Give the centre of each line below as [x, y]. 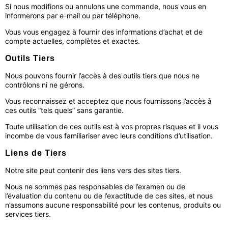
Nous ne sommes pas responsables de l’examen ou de [95, 187]
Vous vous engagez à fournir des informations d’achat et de [104, 32]
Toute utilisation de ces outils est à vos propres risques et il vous [112, 126]
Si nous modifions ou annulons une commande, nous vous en [106, 6]
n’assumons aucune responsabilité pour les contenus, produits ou [113, 205]
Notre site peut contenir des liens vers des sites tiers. [93, 170]
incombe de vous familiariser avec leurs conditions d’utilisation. [109, 136]
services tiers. [28, 214]
